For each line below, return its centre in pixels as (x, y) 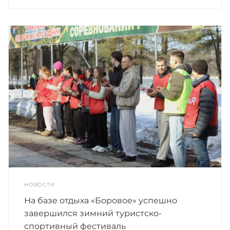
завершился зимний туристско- (93, 213)
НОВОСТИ (40, 184)
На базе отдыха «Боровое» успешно (101, 200)
